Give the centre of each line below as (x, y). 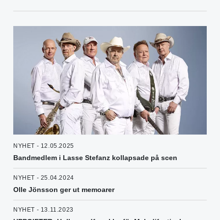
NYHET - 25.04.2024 (44, 178)
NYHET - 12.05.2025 (44, 146)
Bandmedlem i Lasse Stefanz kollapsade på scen (95, 158)
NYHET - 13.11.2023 (43, 210)
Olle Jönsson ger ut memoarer (64, 190)
